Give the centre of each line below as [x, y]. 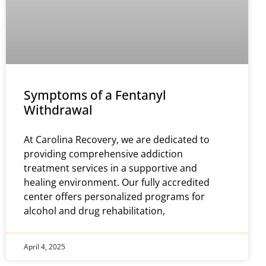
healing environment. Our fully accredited [117, 182]
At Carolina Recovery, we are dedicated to [117, 139]
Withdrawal [58, 110]
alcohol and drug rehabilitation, [94, 210]
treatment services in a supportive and [110, 168]
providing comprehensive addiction [103, 153]
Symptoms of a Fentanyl [95, 95]
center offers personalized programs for [114, 196]
